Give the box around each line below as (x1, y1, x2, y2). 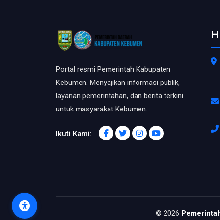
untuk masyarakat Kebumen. (56, 105, 147, 114)
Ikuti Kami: (56, 129, 92, 138)
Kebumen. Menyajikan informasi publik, (56, 78, 180, 87)
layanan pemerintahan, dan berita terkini (56, 91, 183, 101)
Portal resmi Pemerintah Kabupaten (56, 65, 170, 74)
